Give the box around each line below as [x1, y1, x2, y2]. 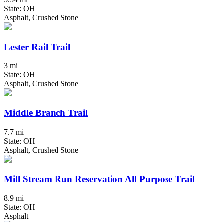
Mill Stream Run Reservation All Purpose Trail [4, 173, 195, 184]
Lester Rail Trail [4, 41, 70, 52]
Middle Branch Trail [4, 108, 88, 118]
